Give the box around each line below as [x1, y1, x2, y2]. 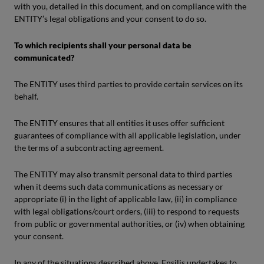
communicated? [14, 52, 74, 62]
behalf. [14, 91, 38, 101]
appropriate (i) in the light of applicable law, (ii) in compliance [14, 194, 237, 204]
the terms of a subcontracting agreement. [14, 143, 164, 153]
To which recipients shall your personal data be [14, 40, 192, 50]
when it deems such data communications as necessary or [14, 181, 223, 192]
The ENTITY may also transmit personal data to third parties [14, 169, 232, 179]
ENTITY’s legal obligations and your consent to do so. [14, 14, 206, 24]
